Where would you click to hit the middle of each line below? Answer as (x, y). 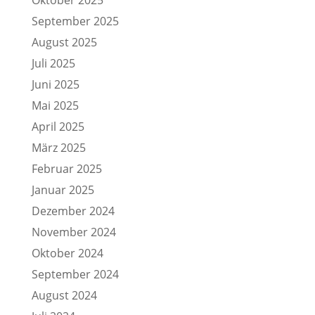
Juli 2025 (53, 63)
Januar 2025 (63, 190)
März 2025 (58, 148)
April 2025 (58, 127)
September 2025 (75, 21)
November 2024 (73, 232)
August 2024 (64, 295)
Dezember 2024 (73, 211)
